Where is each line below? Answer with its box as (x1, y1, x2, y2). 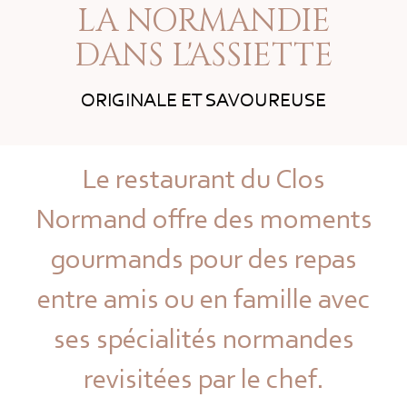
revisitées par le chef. (84, 367, 323, 395)
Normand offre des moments (35, 207, 372, 235)
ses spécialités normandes (53, 327, 354, 355)
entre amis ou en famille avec (36, 287, 371, 315)
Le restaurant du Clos (82, 167, 325, 195)
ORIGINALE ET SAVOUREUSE (81, 92, 326, 112)
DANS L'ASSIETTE (74, 35, 333, 77)
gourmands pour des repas (50, 247, 357, 275)
